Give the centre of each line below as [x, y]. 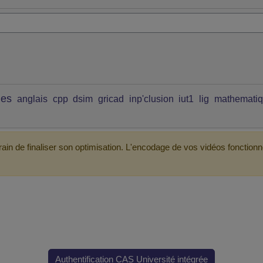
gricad [111, 98]
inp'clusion [151, 98]
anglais [32, 98]
